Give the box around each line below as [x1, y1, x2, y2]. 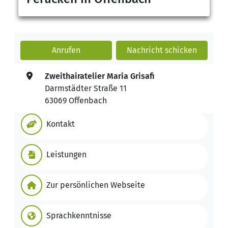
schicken [163, 45, 197, 55]
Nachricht [127, 45, 163, 55]
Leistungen [46, 149, 87, 159]
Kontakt [46, 119, 75, 129]
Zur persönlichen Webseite [46, 180, 145, 190]
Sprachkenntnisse [46, 210, 111, 220]
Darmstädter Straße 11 [45, 83, 127, 93]
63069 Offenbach [45, 95, 107, 105]
